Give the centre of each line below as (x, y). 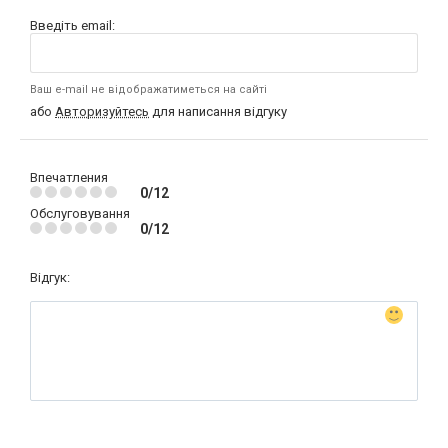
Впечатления (69, 178)
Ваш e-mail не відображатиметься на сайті (148, 90)
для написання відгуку (218, 112)
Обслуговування (80, 214)
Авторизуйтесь (102, 112)
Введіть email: (72, 26)
